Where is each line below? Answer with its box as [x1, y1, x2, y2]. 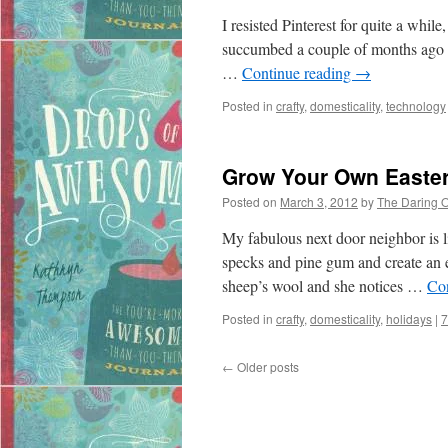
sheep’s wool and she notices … [222, 275, 427, 296]
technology [386, 97, 446, 114]
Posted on [222, 193, 277, 210]
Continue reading [242, 62, 355, 83]
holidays [386, 310, 432, 327]
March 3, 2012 [280, 193, 358, 210]
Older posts [234, 358, 299, 375]
